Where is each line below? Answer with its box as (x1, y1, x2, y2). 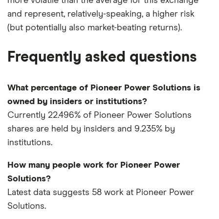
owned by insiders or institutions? (7, 97, 147, 107)
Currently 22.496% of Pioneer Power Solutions (7, 111, 192, 120)
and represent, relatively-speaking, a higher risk (7, 10, 195, 19)
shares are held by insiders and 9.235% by (7, 125, 175, 134)
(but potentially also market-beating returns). (7, 23, 182, 33)
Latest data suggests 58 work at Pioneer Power (7, 188, 194, 197)
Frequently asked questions (7, 50, 197, 65)
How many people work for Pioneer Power (7, 161, 180, 170)
